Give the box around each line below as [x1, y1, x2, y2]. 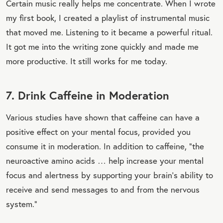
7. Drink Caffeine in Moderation [6, 87, 169, 103]
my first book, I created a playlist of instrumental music [6, 11, 210, 23]
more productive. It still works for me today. [6, 55, 167, 67]
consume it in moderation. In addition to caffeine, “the [6, 140, 204, 152]
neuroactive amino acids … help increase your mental [6, 154, 204, 166]
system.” [6, 198, 37, 210]
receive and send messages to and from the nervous [6, 183, 200, 195]
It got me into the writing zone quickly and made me [6, 40, 199, 52]
